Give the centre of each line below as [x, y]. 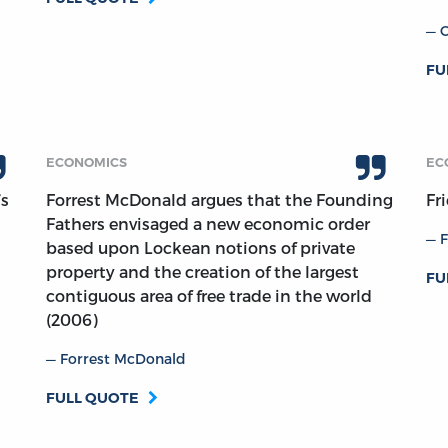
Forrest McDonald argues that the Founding [219, 200]
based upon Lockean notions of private [200, 248]
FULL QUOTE [92, 398]
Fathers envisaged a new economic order [208, 224]
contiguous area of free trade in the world [209, 296]
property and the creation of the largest [202, 272]
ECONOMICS [86, 163]
